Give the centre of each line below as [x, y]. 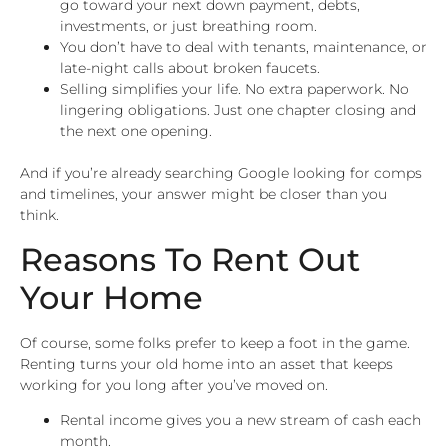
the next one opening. [136, 131]
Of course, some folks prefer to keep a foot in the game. [215, 342]
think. [39, 215]
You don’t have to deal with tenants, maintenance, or [243, 47]
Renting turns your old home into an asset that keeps [206, 363]
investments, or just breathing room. [188, 26]
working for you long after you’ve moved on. [174, 384]
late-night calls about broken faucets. [190, 68]
